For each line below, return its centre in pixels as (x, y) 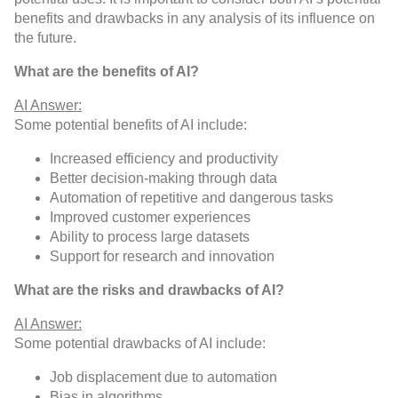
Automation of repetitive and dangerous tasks (191, 198)
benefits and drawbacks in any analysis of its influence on (195, 19)
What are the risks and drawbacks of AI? (149, 291)
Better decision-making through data (163, 179)
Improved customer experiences (150, 218)
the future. (45, 38)
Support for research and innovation (162, 257)
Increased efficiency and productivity (164, 159)
